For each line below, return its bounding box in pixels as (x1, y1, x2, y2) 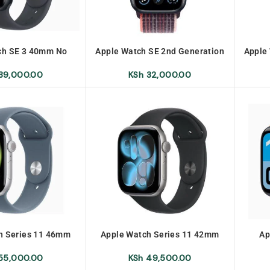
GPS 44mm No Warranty (111, 57, 209, 67)
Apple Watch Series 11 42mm (100, 230, 219, 240)
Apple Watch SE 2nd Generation (95, 46, 224, 56)
